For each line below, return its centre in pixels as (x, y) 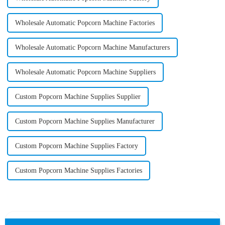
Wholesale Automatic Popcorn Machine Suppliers (85, 72)
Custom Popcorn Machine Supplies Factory (76, 146)
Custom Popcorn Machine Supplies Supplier (78, 96)
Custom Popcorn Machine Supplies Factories (78, 170)
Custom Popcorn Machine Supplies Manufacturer (85, 121)
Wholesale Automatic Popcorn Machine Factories (85, 23)
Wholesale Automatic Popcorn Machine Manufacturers (92, 47)
